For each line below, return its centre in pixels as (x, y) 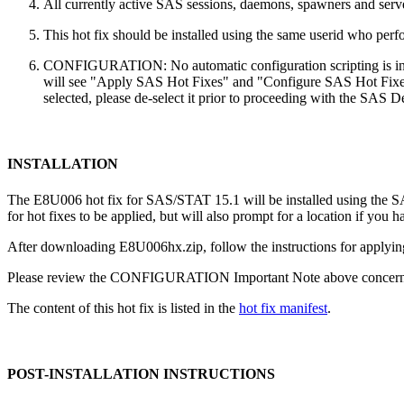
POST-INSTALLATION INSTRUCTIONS (141, 373)
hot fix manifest (283, 308)
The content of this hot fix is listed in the (123, 308)
